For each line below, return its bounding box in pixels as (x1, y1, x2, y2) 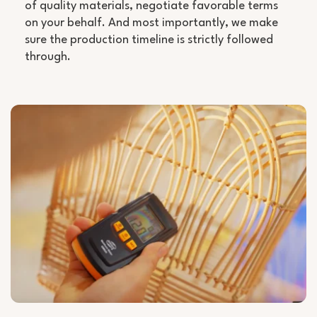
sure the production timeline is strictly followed (25, 33, 273, 46)
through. (25, 50, 71, 63)
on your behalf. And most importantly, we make (25, 16, 278, 29)
